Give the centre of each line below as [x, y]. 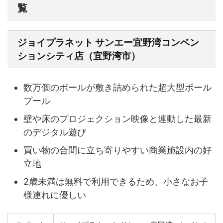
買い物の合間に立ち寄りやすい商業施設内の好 [117, 150]
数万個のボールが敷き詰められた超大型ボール [117, 87]
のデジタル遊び [55, 132]
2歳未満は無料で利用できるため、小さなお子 [116, 181]
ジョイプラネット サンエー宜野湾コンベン [108, 43]
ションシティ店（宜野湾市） [79, 56]
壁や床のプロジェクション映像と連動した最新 [117, 118]
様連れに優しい [55, 195]
